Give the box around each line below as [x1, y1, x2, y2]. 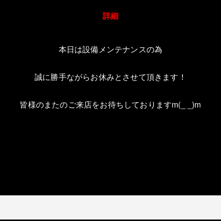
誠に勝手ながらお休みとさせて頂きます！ [35, 71, 186, 82]
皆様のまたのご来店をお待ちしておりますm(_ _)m [20, 99, 201, 110]
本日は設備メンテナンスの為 [58, 43, 163, 55]
